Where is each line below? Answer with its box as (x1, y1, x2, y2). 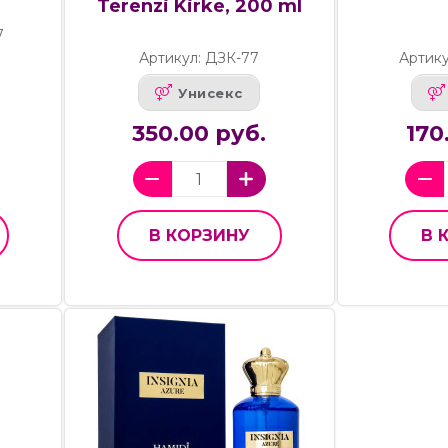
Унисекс (178, 84, 243, 101)
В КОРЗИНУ (148, 226, 250, 246)
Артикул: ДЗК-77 (139, 49, 260, 68)
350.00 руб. (132, 120, 267, 148)
